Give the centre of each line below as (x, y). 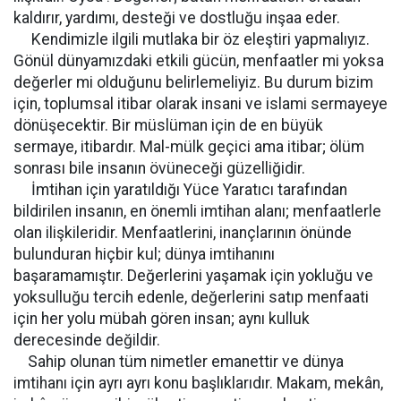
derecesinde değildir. (87, 340)
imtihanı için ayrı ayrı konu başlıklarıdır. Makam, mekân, (198, 383)
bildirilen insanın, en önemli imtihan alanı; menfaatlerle (197, 211)
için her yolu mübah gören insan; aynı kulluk (162, 319)
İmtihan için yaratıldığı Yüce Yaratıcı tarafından (180, 190)
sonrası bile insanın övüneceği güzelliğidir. (159, 168)
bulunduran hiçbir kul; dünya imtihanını (144, 254)
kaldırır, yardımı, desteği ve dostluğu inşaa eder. (177, 18)
